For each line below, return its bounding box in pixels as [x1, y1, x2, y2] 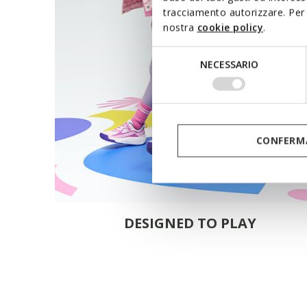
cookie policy [197, 21, 263, 34]
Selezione [151, 47, 195, 61]
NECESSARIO [199, 58, 258, 71]
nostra [163, 21, 197, 34]
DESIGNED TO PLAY [123, 214, 256, 233]
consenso [151, 80, 195, 94]
